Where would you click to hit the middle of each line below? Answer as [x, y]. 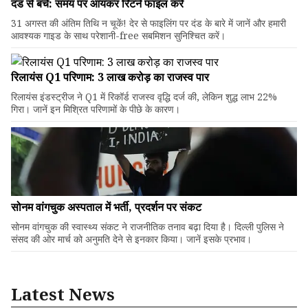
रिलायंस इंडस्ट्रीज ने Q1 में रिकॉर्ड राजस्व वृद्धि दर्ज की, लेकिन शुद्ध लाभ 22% [144, 97]
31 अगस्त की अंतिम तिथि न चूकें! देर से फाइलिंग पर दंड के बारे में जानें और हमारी [148, 23]
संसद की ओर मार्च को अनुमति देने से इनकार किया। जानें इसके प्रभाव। [131, 239]
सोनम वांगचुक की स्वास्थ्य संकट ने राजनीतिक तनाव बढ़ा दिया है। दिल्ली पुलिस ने [147, 227]
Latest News [63, 294]
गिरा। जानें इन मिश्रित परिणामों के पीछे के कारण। [96, 109]
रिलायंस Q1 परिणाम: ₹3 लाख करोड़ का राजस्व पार [110, 77]
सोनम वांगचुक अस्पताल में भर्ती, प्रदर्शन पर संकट [106, 207]
